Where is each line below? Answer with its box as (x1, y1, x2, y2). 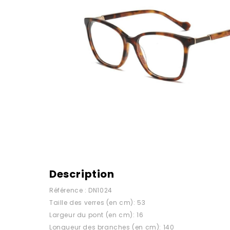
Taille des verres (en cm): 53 (49, 198, 146, 207)
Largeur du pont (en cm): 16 (49, 210, 144, 219)
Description (49, 167, 114, 181)
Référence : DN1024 (49, 186, 112, 195)
